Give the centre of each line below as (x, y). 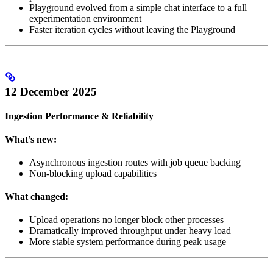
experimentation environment (85, 19)
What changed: (37, 197)
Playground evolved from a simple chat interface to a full (138, 8)
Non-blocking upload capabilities (93, 174)
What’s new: (31, 140)
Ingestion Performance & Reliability (79, 116)
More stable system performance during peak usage (128, 242)
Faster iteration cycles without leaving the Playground (132, 30)
